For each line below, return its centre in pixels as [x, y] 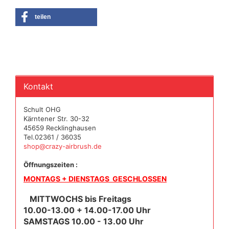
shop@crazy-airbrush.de [63, 146]
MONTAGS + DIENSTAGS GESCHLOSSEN [95, 179]
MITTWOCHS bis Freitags [77, 199]
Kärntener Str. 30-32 [56, 119]
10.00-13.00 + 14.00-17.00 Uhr [87, 210]
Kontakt [38, 86]
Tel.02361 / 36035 [53, 137]
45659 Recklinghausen [61, 128]
